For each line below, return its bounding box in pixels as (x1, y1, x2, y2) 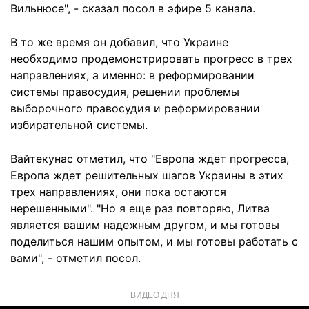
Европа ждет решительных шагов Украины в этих (10, 168, 283, 182)
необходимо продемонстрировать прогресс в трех (10, 52, 292, 66)
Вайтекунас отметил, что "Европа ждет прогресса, (10, 152, 289, 166)
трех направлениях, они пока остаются (10, 185, 226, 199)
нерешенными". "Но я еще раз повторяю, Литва (10, 201, 270, 215)
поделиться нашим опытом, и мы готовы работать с (10, 235, 298, 248)
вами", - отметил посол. (10, 251, 141, 265)
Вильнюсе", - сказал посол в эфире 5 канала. (10, 1, 255, 15)
